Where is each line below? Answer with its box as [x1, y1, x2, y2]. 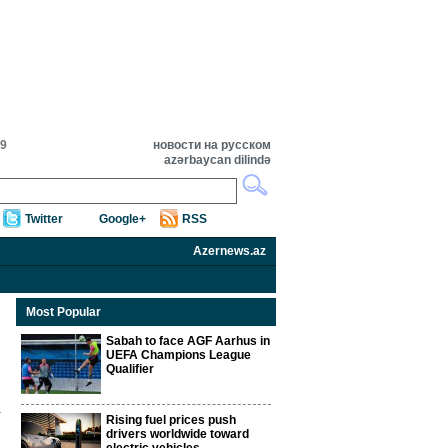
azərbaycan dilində [164, 153, 271, 167]
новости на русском [153, 138, 271, 152]
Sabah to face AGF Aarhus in [106, 334, 270, 348]
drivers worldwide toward [106, 427, 249, 441]
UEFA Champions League [106, 348, 251, 362]
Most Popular [26, 305, 101, 319]
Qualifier [106, 362, 154, 376]
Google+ [99, 212, 146, 226]
